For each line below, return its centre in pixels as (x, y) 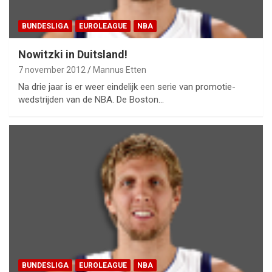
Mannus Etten (120, 70)
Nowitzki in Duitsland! (73, 55)
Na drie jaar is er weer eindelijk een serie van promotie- (127, 87)
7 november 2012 (52, 70)
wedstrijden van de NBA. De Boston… (91, 100)
